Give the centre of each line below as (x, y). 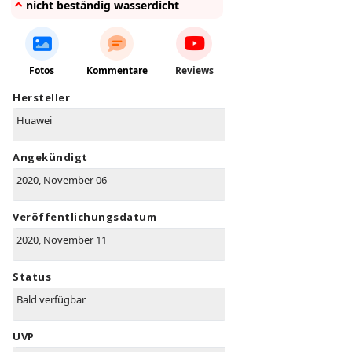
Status (32, 277)
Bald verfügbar (51, 300)
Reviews (194, 71)
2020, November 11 (62, 240)
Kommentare (117, 71)
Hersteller (41, 98)
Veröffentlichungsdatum (84, 217)
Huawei (34, 121)
